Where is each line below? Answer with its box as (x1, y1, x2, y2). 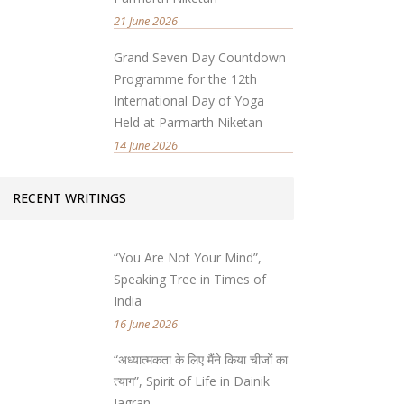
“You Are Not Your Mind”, (114, 249, 262, 266)
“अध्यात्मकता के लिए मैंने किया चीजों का (114, 351, 289, 368)
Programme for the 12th (114, 70, 258, 87)
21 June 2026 (114, 13, 179, 29)
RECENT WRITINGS (13, 189, 127, 207)
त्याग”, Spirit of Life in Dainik (114, 372, 271, 390)
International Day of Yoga (114, 92, 265, 109)
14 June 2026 (114, 137, 179, 153)
